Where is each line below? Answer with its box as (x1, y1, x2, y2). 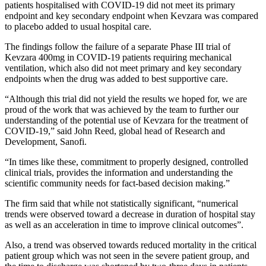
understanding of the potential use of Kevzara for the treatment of (5, 115, 248, 126)
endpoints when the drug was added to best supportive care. (5, 74, 228, 84)
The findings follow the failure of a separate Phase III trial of (5, 42, 230, 52)
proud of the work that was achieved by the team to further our (5, 104, 239, 115)
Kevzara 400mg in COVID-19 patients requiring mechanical (5, 52, 232, 63)
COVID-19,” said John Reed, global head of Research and (5, 126, 225, 137)
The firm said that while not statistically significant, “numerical (5, 198, 238, 209)
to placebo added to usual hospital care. (5, 21, 151, 32)
